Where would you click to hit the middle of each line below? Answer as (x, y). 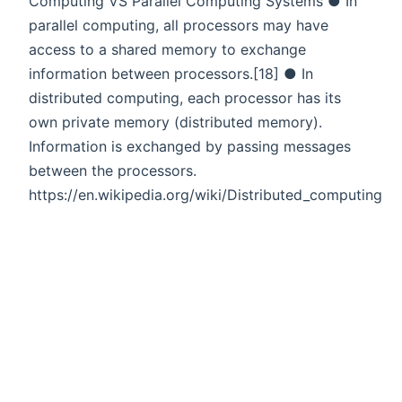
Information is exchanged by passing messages (190, 146)
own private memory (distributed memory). (175, 122)
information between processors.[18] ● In (171, 73)
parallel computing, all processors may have (179, 25)
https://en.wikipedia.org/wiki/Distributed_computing (205, 194)
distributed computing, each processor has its (185, 97)
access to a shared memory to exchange (167, 49)
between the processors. (113, 170)
